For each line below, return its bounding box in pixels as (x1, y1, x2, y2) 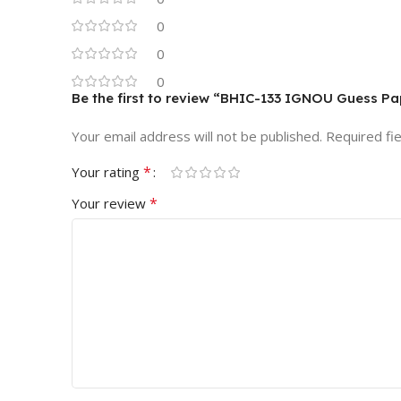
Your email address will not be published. (72, 127, 322, 146)
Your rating (72, 163, 143, 182)
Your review (72, 194, 149, 213)
